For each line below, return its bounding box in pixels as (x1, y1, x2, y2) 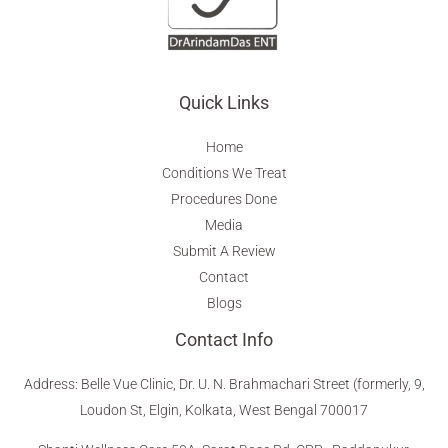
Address (23, 375, 75, 392)
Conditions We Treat (161, 164, 287, 181)
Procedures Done (171, 190, 277, 207)
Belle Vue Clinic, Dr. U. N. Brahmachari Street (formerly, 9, (80, 375, 425, 392)
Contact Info (175, 328, 273, 350)
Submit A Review (172, 242, 276, 259)
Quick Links (179, 91, 269, 113)
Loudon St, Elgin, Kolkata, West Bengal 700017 (80, 401, 368, 418)
